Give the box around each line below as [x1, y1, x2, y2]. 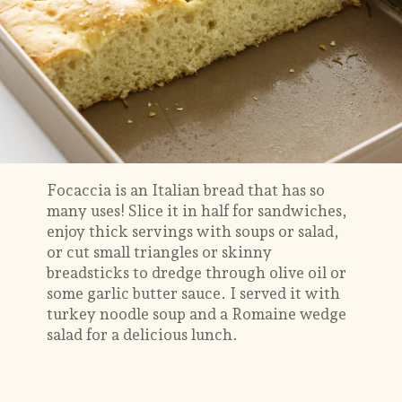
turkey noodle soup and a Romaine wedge [47, 304, 347, 323]
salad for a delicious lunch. [47, 325, 239, 344]
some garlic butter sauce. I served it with [47, 284, 341, 302]
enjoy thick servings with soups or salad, [47, 222, 340, 240]
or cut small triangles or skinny [47, 242, 273, 261]
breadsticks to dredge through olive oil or [47, 263, 347, 282]
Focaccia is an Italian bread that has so [47, 180, 326, 199]
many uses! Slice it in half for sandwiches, [47, 201, 348, 220]
